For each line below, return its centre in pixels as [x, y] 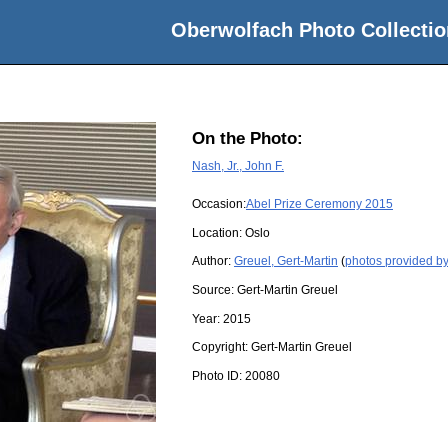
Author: [213, 261]
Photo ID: [218, 375]
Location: [218, 232]
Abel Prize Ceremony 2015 [319, 204]
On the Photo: [247, 139]
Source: [214, 289]
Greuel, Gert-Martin [286, 261]
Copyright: [221, 347]
